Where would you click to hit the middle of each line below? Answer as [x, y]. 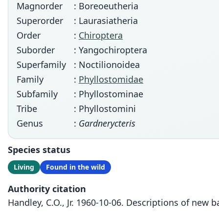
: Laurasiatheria [106, 21]
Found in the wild [76, 167]
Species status [39, 150]
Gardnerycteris [107, 123]
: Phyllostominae [109, 94]
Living [24, 167]
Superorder [40, 21]
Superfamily [41, 65]
